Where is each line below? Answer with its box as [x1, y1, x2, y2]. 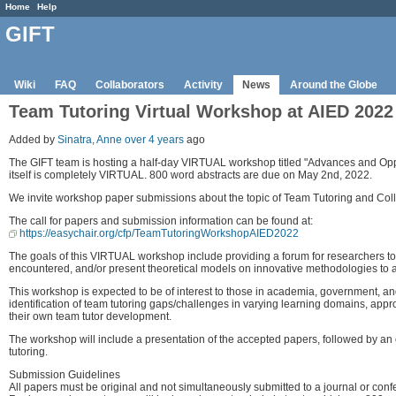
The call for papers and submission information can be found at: [9, 214, 313, 227]
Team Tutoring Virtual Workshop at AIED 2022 [9, 101, 393, 121]
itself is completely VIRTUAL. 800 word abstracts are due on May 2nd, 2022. [9, 168, 372, 181]
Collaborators [95, 78, 164, 91]
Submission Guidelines [9, 368, 120, 381]
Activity [184, 78, 223, 91]
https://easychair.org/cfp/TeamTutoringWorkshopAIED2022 [19, 226, 299, 240]
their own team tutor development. [9, 309, 171, 323]
